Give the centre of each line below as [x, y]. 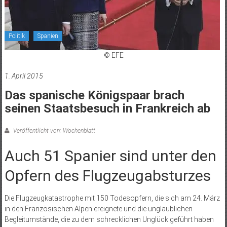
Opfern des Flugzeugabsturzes [107, 175]
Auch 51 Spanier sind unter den [110, 156]
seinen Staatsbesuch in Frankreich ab [107, 108]
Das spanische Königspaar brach [94, 95]
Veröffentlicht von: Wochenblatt [53, 130]
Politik [16, 36]
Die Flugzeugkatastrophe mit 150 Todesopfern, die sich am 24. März [112, 198]
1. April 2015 [24, 76]
